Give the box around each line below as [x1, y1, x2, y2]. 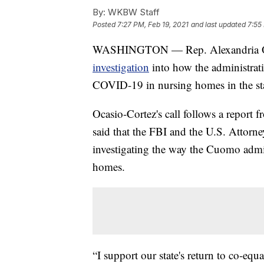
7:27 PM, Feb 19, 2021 [117, 20, 189, 29]
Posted [93, 20, 117, 29]
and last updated [191, 20, 246, 29]
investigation [93, 60, 149, 75]
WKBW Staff [105, 6, 160, 18]
